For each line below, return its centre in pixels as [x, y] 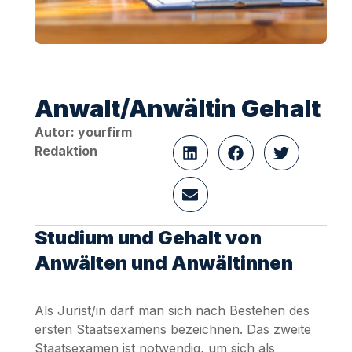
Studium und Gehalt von [148, 238]
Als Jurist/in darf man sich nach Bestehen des [172, 310]
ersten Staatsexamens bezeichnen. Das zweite [173, 329]
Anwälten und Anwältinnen [164, 263]
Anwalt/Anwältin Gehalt [178, 108]
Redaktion [66, 151]
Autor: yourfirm [83, 132]
